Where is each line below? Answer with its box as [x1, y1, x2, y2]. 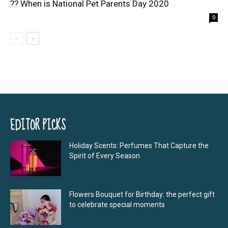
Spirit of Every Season [69, 152, 140, 160]
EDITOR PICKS [10, 114, 66, 137]
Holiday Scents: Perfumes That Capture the [69, 141, 209, 150]
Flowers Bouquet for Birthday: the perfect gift [69, 190, 215, 199]
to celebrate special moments [69, 201, 165, 209]
